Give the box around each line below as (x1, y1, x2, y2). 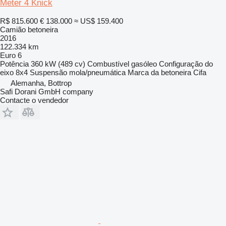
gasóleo (131, 59, 157, 68)
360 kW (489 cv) (31, 59, 85, 68)
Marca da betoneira (128, 68, 191, 77)
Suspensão (30, 68, 67, 77)
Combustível (87, 59, 129, 68)
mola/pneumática (69, 68, 126, 77)
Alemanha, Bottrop (11, 78, 72, 87)
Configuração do (159, 59, 213, 68)
